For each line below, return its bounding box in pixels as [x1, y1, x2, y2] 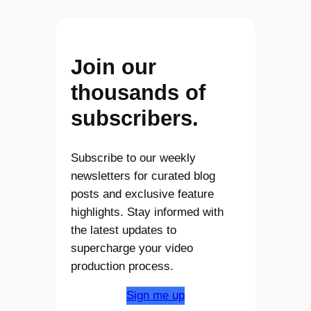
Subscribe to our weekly [71, 151, 196, 165]
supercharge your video [71, 241, 194, 255]
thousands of [71, 80, 206, 105]
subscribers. [71, 106, 199, 131]
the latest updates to [71, 223, 177, 237]
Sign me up [126, 289, 185, 303]
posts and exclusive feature [71, 187, 215, 201]
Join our [71, 54, 157, 79]
